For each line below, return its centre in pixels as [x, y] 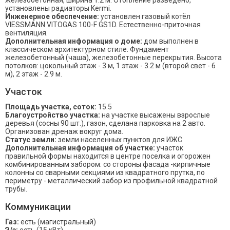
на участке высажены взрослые [155, 115]
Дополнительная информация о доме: [74, 41]
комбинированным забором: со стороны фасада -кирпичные [108, 164]
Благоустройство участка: [53, 115]
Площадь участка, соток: [51, 107]
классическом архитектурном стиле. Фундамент [87, 49]
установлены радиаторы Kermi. [58, 8]
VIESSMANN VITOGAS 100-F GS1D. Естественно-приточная [103, 25]
